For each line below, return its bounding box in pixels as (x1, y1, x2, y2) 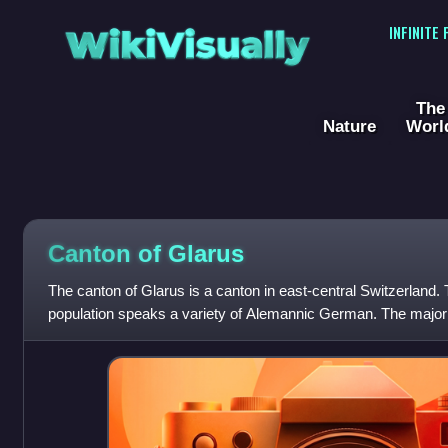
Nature (323, 116, 376, 137)
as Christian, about (47, 328, 170, 346)
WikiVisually (58, 11, 316, 66)
